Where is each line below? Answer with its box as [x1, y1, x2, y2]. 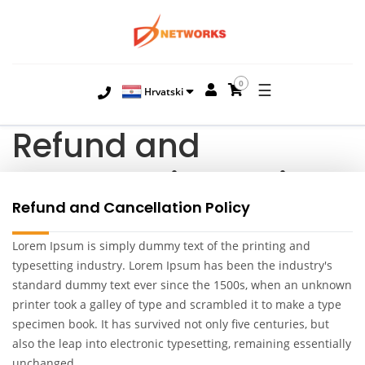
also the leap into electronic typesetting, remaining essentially [12, 335, 351, 351]
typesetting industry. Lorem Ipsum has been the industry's [12, 257, 332, 273]
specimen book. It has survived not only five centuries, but [12, 315, 329, 332]
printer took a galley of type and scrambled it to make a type [12, 296, 341, 312]
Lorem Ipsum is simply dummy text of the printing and [12, 237, 310, 253]
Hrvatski [142, 84, 183, 99]
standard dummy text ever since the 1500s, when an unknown [12, 276, 352, 292]
